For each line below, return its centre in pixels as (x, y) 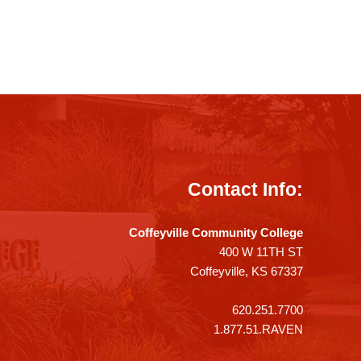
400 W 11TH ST (261, 251)
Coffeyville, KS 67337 (247, 271)
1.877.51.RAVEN (257, 329)
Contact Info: (245, 189)
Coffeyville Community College (216, 232)
